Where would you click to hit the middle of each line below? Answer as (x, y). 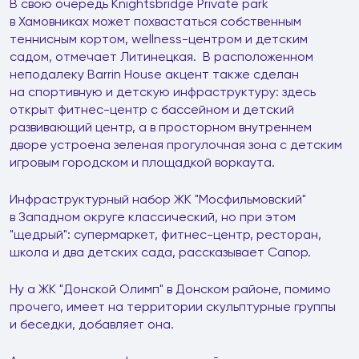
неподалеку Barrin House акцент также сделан (154, 74)
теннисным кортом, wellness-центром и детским (159, 39)
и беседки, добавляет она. (95, 324)
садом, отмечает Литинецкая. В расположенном (161, 56)
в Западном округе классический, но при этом (153, 217)
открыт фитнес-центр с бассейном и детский (152, 109)
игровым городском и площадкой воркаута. (142, 162)
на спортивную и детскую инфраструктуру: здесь (163, 92)
